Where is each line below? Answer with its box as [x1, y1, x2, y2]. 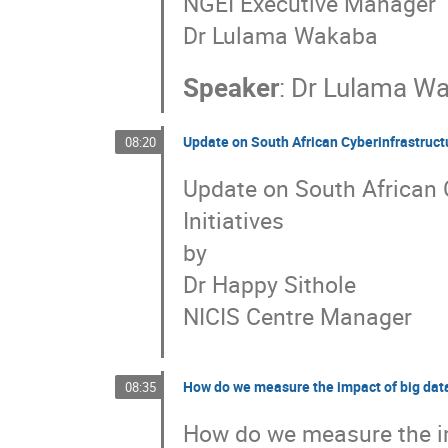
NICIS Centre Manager [183, 300, 413, 333]
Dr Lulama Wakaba [183, 19, 379, 52]
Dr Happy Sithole [183, 268, 357, 301]
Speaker [183, 70, 280, 106]
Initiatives [183, 204, 285, 237]
